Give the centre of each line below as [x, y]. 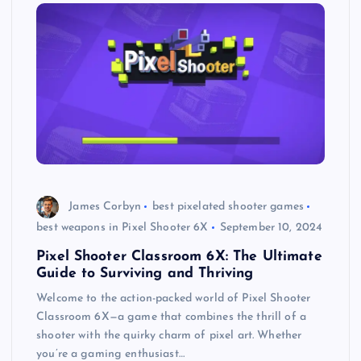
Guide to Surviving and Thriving [145, 274]
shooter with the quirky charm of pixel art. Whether [169, 336]
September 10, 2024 [271, 228]
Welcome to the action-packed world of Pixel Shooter [174, 299]
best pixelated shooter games [228, 206]
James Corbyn [105, 206]
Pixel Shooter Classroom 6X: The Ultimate [179, 257]
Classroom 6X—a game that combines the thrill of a [171, 317]
